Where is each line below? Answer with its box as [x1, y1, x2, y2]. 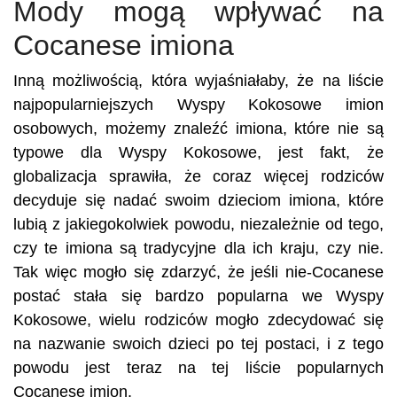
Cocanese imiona [13, 29, 234, 61]
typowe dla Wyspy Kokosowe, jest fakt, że [13, 144, 384, 161]
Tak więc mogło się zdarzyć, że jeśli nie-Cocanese [13, 263, 384, 281]
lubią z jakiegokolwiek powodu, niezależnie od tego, [13, 215, 384, 233]
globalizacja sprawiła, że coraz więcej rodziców [13, 167, 384, 185]
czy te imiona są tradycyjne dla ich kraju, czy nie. [13, 239, 384, 257]
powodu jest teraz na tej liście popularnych [13, 359, 384, 377]
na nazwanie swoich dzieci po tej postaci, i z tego [13, 335, 384, 353]
